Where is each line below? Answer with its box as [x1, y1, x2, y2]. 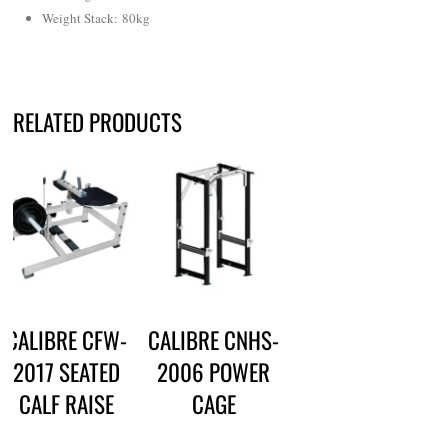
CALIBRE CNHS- [148, 323, 280, 358]
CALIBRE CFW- [6, 323, 128, 358]
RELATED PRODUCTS [13, 104, 183, 139]
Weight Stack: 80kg [42, 9, 151, 28]
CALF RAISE [19, 387, 115, 422]
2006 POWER [157, 355, 271, 390]
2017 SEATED [13, 355, 121, 390]
